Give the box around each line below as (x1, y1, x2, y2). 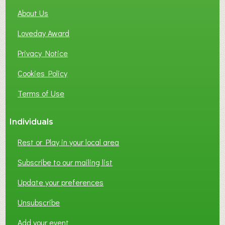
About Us (18, 7, 49, 18)
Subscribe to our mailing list (18, 156, 113, 167)
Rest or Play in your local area (18, 136, 120, 147)
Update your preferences (18, 176, 104, 187)
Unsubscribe (18, 196, 60, 207)
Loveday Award (18, 27, 70, 38)
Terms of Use (18, 87, 65, 98)
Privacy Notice (18, 47, 68, 58)
